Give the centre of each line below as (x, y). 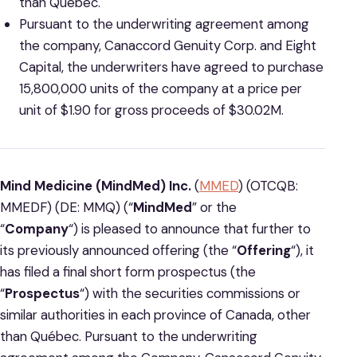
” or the (214, 208)
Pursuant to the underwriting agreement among (164, 24)
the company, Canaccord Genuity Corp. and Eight (167, 46)
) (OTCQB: (268, 186)
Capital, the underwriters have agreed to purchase (171, 67)
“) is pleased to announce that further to (190, 229)
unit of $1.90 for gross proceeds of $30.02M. (151, 110)
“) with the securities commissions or (190, 294)
